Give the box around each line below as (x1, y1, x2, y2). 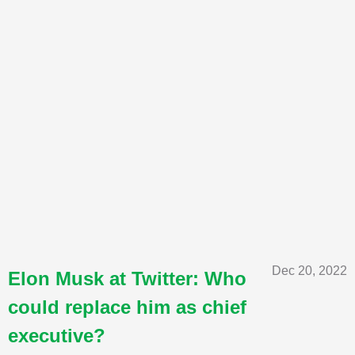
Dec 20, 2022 (272, 263, 347, 277)
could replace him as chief (8, 296, 246, 318)
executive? (8, 324, 105, 346)
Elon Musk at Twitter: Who (8, 267, 246, 289)
